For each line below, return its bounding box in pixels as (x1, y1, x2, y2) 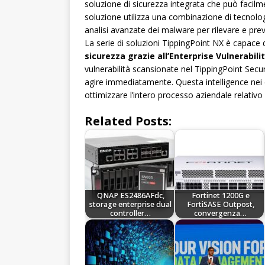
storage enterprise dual (89, 199, 172, 209)
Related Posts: (85, 113, 172, 130)
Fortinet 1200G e (191, 190, 250, 201)
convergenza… (194, 208, 247, 218)
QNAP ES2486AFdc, (96, 190, 164, 201)
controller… (110, 208, 151, 218)
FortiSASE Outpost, (186, 199, 254, 209)
